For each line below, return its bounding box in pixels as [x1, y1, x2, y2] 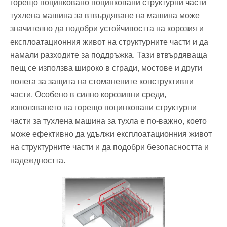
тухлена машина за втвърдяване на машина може [10, 11, 200, 20]
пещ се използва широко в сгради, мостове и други [10, 63, 202, 72]
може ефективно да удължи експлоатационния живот [10, 129, 212, 138]
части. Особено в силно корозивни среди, [10, 90, 166, 99]
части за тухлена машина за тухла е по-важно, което [10, 116, 207, 125]
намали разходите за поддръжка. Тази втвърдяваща [10, 50, 207, 59]
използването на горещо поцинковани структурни [10, 103, 197, 112]
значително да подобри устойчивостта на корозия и [10, 24, 204, 33]
